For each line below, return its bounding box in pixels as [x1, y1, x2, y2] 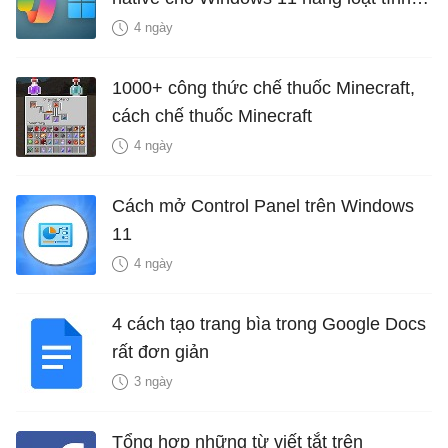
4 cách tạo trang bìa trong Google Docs [112, 313, 426, 334]
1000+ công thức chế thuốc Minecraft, [112, 77, 415, 98]
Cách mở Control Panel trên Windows [112, 195, 414, 216]
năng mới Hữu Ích [112, 15, 257, 36]
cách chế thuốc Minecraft [112, 105, 312, 126]
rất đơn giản [112, 341, 209, 362]
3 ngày [134, 373, 173, 389]
